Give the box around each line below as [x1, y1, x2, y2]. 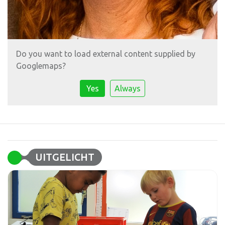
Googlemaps [16, 61, 62, 70]
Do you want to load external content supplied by [16, 49, 195, 58]
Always [115, 83, 141, 93]
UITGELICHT [35, 151, 94, 163]
